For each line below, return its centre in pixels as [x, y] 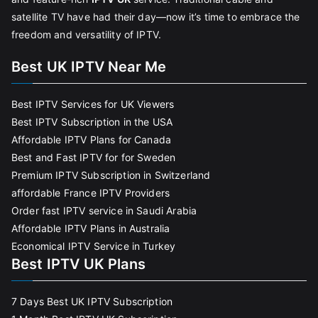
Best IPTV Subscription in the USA [92, 122]
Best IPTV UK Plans [78, 264]
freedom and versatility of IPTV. [87, 34]
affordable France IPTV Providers [91, 193]
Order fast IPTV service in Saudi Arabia [104, 210]
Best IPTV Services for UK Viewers [93, 104]
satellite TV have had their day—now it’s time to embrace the [156, 17]
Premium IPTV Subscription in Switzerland [111, 175]
